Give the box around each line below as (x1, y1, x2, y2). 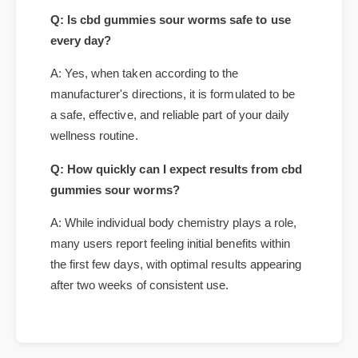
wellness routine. (51, 215, 143, 229)
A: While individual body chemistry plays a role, (51, 304, 307, 320)
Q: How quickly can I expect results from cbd (51, 249, 312, 264)
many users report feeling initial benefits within (51, 326, 300, 341)
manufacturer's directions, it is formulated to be (51, 172, 305, 187)
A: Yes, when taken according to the (51, 150, 247, 165)
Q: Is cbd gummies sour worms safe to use (51, 95, 300, 109)
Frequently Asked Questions (51, 38, 309, 60)
